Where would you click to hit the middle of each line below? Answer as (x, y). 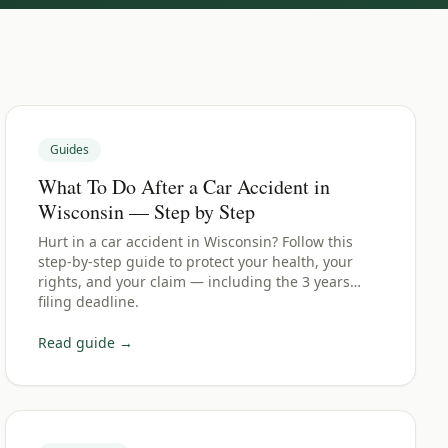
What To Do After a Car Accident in (184, 186)
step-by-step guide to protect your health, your (196, 261)
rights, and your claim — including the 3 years (194, 281)
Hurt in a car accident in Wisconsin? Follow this (196, 241)
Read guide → (86, 342)
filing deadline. (89, 301)
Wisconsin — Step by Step (147, 211)
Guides (70, 149)
